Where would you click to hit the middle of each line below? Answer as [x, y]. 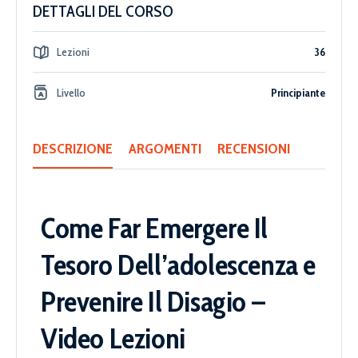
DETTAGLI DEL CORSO [103, 12]
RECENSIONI [254, 149]
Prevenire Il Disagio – [153, 302]
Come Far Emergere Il [155, 228]
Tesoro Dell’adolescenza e [179, 265]
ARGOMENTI [165, 149]
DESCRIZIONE [73, 149]
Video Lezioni [113, 338]
